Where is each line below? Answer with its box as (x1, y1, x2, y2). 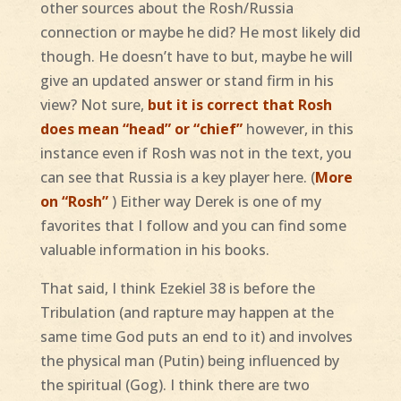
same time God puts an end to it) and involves (39, 327, 353, 347)
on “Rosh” (39, 192, 108, 212)
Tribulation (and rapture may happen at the (39, 303, 334, 323)
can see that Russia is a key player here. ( (39, 167, 315, 188)
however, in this (242, 119, 354, 140)
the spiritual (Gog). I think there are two (39, 375, 310, 396)
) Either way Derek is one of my (107, 192, 321, 212)
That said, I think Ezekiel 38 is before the (39, 278, 315, 299)
